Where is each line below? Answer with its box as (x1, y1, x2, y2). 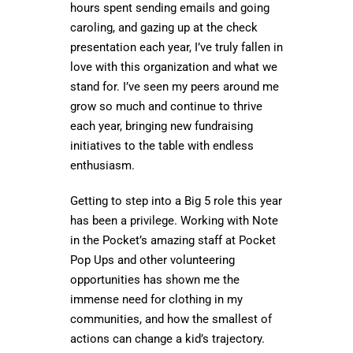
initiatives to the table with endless (70, 138, 254, 153)
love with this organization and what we (70, 59, 277, 74)
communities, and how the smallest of (70, 311, 272, 326)
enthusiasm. (70, 158, 138, 173)
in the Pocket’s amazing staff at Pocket (70, 232, 276, 247)
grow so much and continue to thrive (70, 98, 262, 113)
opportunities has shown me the (70, 272, 240, 287)
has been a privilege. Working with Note (70, 213, 278, 228)
